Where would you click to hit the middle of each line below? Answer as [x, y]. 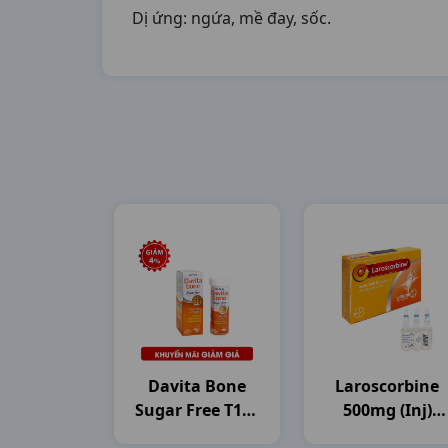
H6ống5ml [387, 434]
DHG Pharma [197, 434]
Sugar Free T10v [197, 410]
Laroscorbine [387, 386]
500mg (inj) [387, 410]
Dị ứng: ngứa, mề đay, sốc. [231, 18]
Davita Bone [197, 386]
